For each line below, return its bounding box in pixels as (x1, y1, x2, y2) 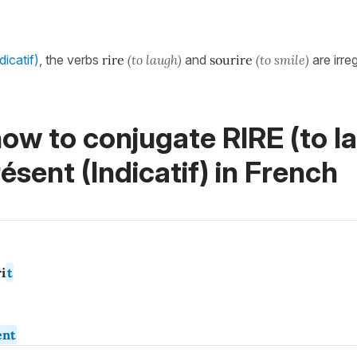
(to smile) (256, 52, 309, 68)
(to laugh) (127, 52, 182, 68)
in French (209, 154, 338, 190)
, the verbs (39, 52, 102, 68)
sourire (210, 52, 253, 68)
